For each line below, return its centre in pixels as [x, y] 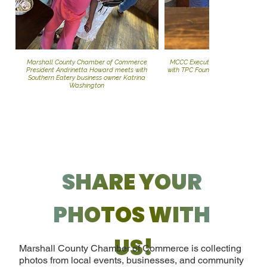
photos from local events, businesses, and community [132, 260]
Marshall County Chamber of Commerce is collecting [131, 248]
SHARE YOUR [132, 182]
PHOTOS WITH [132, 215]
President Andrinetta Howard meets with [87, 70]
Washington [87, 86]
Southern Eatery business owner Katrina [87, 78]
